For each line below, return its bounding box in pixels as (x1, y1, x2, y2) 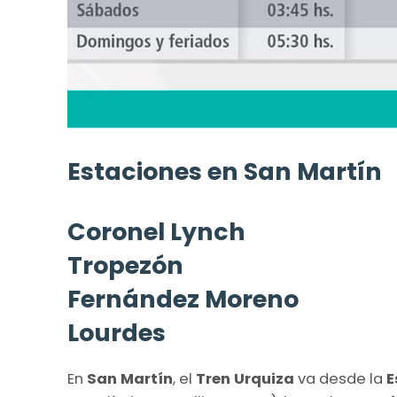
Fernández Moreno (67, 282, 299, 315)
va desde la (294, 368, 386, 389)
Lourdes (67, 315, 166, 349)
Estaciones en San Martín (67, 154, 382, 188)
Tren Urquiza (192, 368, 294, 389)
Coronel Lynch (67, 214, 245, 248)
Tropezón (67, 248, 183, 282)
